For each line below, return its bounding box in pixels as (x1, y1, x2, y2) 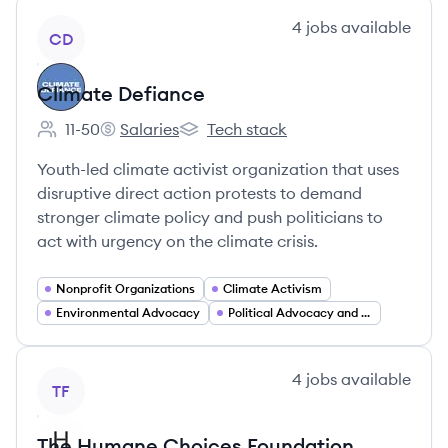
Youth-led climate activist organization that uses (37, 159, 399, 179)
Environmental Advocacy (56, 305, 200, 320)
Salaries (120, 119, 179, 139)
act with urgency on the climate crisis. (37, 231, 318, 251)
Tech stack (207, 119, 287, 139)
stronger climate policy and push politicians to (37, 207, 383, 227)
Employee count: (36, 129, 161, 150)
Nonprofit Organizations (56, 281, 195, 296)
